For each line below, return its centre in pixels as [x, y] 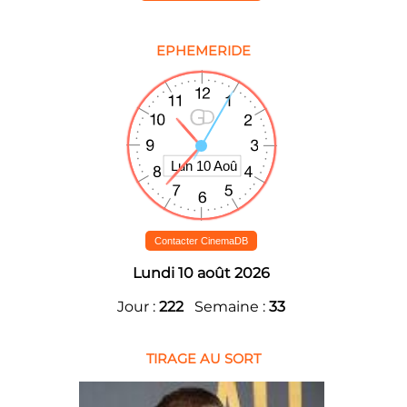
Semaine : [226, 307]
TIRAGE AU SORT [201, 359]
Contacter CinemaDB [201, 241]
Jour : [138, 307]
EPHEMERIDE [201, 51]
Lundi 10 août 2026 [201, 273]
